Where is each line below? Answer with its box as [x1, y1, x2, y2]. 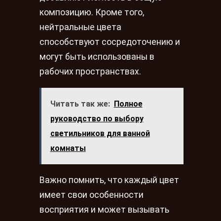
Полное [113, 99, 143, 109]
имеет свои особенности [39, 190, 144, 200]
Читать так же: [50, 99, 110, 109]
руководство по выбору [50, 114, 144, 124]
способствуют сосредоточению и [39, 37, 180, 47]
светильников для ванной [50, 129, 150, 139]
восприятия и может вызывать [39, 205, 169, 215]
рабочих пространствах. [39, 67, 141, 77]
